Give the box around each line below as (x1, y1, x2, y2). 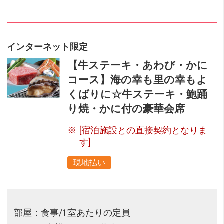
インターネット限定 (7, 41, 88, 52)
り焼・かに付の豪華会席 (67, 102, 185, 115)
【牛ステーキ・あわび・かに (67, 59, 208, 71)
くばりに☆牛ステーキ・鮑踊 (67, 88, 208, 100)
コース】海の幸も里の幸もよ (67, 73, 208, 86)
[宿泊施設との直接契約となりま (79, 125, 208, 135)
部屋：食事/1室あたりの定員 (14, 208, 131, 218)
